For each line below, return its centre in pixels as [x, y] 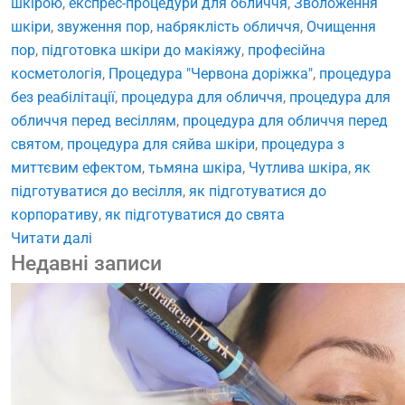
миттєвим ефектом [76, 168]
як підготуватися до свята [195, 215]
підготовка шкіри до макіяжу [141, 51]
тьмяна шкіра [195, 168]
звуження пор [104, 27]
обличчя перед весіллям [94, 121]
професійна [287, 51]
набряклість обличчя [228, 27]
